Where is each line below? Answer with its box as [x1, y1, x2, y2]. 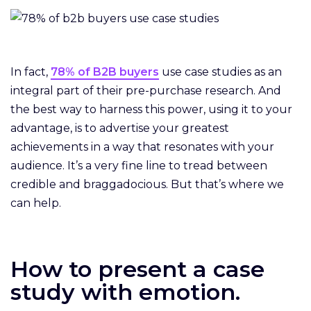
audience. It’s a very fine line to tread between [10, 158, 267, 172]
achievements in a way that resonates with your [10, 140, 274, 153]
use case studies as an [159, 65, 282, 78]
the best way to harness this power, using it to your [10, 102, 292, 116]
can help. [10, 196, 67, 210]
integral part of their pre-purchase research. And [10, 83, 281, 97]
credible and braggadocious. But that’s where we [10, 177, 284, 191]
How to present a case [10, 255, 264, 283]
